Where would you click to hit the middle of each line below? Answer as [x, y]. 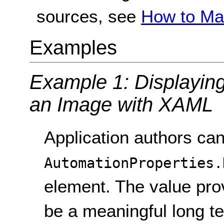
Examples [73, 48]
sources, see [89, 16]
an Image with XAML [121, 105]
